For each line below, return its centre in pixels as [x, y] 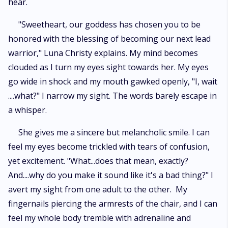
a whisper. [27, 110]
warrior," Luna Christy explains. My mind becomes [103, 53]
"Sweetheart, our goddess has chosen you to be [109, 24]
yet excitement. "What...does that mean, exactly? [98, 161]
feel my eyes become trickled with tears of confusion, [109, 147]
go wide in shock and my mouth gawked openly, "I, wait [113, 81]
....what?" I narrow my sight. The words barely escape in [112, 96]
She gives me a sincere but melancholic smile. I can [114, 132]
